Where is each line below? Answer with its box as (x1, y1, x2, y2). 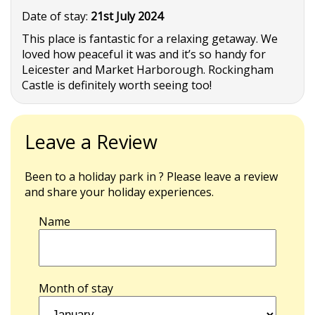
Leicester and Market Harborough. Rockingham (22, 62, 274, 77)
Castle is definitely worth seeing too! (22, 77, 212, 93)
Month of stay (39, 281, 113, 296)
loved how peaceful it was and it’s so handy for (22, 46, 266, 62)
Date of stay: (22, 8, 91, 24)
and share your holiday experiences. (25, 184, 214, 200)
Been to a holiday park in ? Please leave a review (25, 169, 278, 184)
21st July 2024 (91, 8, 163, 24)
